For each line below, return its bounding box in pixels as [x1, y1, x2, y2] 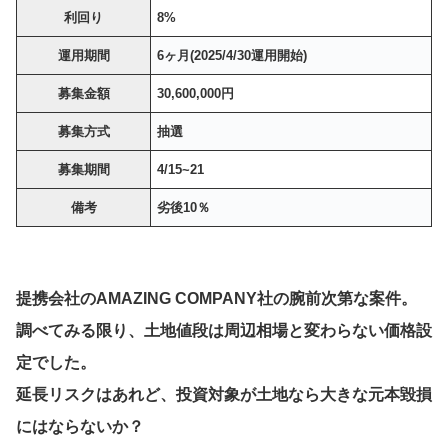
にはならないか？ [16, 417, 144, 435]
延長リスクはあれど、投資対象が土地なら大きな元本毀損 [16, 385, 432, 403]
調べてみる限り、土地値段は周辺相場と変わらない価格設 [16, 321, 432, 339]
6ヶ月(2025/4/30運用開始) [157, 47, 308, 63]
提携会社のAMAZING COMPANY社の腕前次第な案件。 [16, 289, 417, 307]
